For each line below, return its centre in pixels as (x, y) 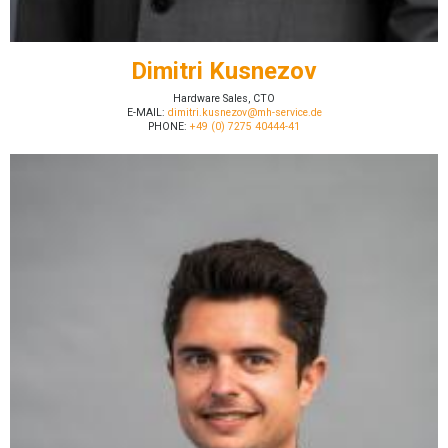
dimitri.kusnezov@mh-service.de (243, 113)
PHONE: (167, 127)
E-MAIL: (145, 113)
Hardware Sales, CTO (224, 99)
